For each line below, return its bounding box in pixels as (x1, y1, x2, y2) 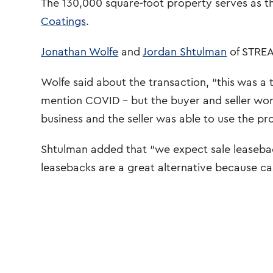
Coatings (41, 16, 87, 27)
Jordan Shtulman (143, 46, 227, 57)
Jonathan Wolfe (41, 46, 119, 57)
